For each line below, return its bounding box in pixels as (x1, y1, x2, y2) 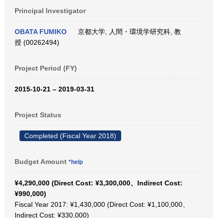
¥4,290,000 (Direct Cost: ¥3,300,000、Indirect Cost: (15, 179, 182, 187)
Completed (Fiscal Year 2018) (24, 132, 116, 140)
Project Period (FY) (15, 64, 77, 72)
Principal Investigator (15, 7, 86, 15)
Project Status (15, 111, 61, 119)
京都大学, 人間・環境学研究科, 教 (74, 28, 181, 36)
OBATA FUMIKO (15, 28, 67, 36)
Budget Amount (15, 158, 69, 165)
